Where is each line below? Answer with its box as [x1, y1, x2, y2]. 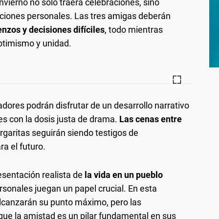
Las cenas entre [119, 113, 182, 124]
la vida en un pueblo [85, 169, 163, 180]
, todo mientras [105, 24, 163, 35]
